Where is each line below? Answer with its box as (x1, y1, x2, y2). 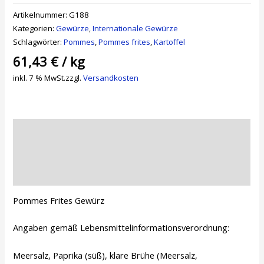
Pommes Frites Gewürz (13, 194, 105, 207)
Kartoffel (154, 36, 186, 47)
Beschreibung (13, 124, 67, 136)
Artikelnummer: (13, 9, 70, 20)
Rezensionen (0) (13, 168, 75, 180)
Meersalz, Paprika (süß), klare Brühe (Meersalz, (13, 249, 198, 261)
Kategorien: (13, 22, 57, 34)
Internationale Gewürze (93, 22, 179, 34)
